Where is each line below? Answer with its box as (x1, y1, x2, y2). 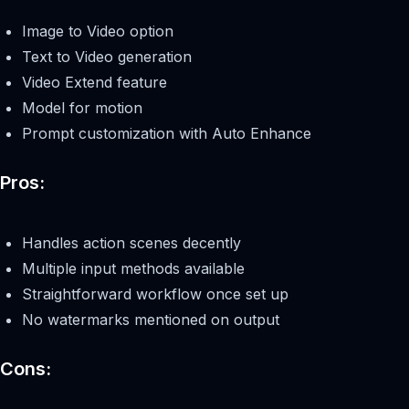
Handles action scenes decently (22, 234, 241, 253)
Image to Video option (22, 22, 173, 41)
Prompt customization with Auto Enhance (22, 124, 311, 143)
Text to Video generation (22, 47, 192, 67)
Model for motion (22, 99, 142, 118)
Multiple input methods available (22, 259, 245, 278)
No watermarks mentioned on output (22, 310, 279, 330)
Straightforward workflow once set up (22, 285, 288, 304)
